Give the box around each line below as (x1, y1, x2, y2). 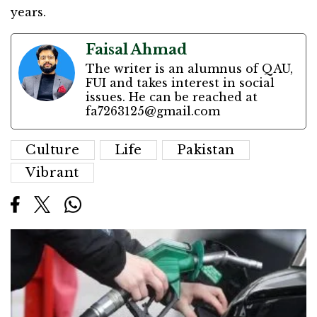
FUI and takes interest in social (86, 76, 275, 91)
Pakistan (176, 142, 235, 158)
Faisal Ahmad (86, 41, 187, 59)
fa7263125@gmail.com (86, 104, 220, 119)
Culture (25, 142, 80, 158)
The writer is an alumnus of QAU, (86, 62, 293, 76)
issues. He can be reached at (86, 90, 258, 105)
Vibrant (25, 165, 79, 181)
